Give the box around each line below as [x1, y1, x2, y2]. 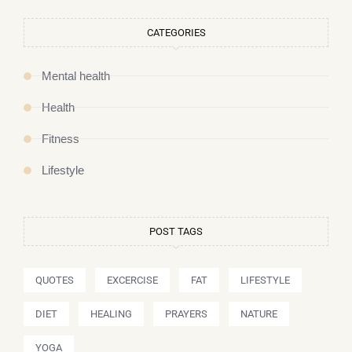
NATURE [240, 307, 277, 320]
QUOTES [35, 273, 74, 286]
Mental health [42, 68, 110, 82]
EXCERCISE [107, 273, 158, 286]
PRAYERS [165, 307, 207, 320]
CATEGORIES [146, 26, 206, 38]
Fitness [42, 131, 79, 145]
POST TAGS [149, 225, 203, 237]
